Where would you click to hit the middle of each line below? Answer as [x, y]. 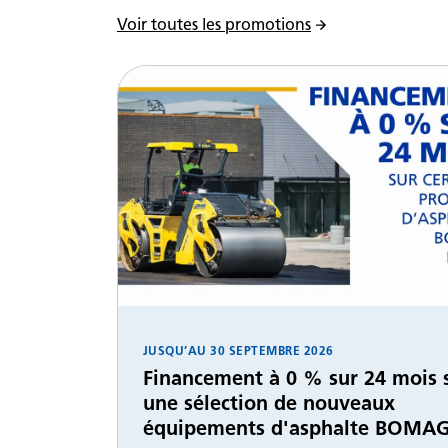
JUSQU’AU [175, 351]
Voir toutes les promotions [214, 25]
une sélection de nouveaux [269, 403]
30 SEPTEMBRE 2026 [270, 351]
